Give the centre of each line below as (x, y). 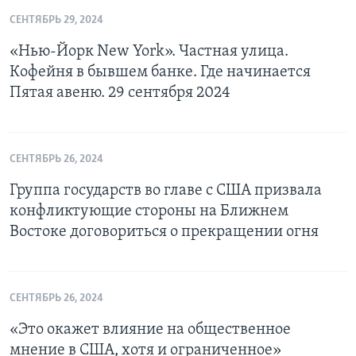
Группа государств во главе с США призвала (166, 191)
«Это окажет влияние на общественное (150, 330)
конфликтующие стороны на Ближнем (149, 212)
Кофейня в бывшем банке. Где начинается (160, 73)
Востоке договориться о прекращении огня (164, 232)
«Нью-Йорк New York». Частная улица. (149, 52)
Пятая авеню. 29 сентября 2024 (120, 93)
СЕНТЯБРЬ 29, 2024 (56, 21)
